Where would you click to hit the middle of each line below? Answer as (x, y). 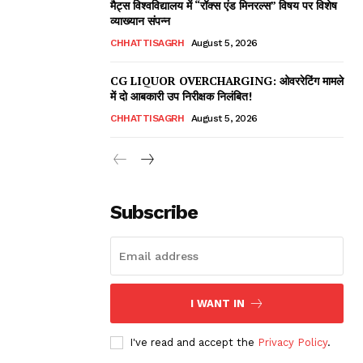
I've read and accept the (194, 342)
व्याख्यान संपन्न (140, 20)
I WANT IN (217, 303)
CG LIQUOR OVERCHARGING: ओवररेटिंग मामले (227, 80)
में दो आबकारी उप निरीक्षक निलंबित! (183, 96)
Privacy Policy (293, 342)
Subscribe (154, 212)
